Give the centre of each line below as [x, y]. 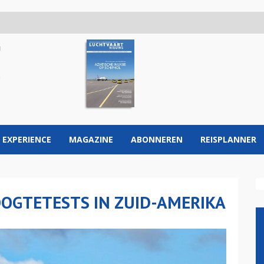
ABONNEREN [157, 139]
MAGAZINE [91, 139]
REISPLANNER [228, 139]
